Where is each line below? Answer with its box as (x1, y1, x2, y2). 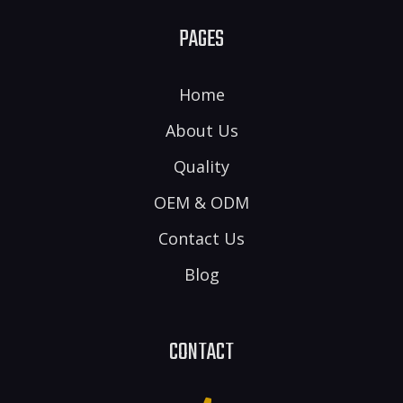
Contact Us (158, 227, 245, 249)
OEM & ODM (154, 191, 249, 213)
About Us (165, 119, 238, 141)
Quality (174, 155, 229, 177)
